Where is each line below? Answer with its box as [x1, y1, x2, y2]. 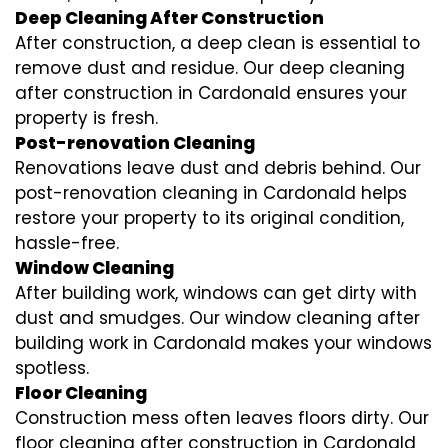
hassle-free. [15, 231, 119, 256]
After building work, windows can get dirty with [15, 281, 417, 306]
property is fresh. [15, 106, 158, 131]
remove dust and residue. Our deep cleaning [15, 56, 405, 81]
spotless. [15, 356, 89, 381]
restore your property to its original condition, [15, 206, 404, 231]
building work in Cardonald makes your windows [15, 331, 432, 356]
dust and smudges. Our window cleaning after [15, 306, 420, 331]
